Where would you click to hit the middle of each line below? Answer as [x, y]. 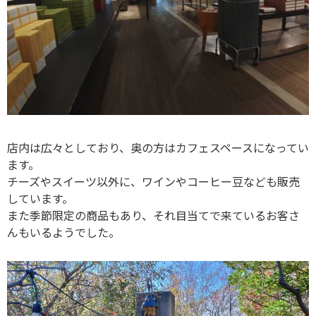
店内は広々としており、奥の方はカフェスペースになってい [158, 147]
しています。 [40, 198]
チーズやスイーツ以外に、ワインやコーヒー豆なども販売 [153, 181]
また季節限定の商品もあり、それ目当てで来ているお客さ [153, 215]
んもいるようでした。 [63, 232]
